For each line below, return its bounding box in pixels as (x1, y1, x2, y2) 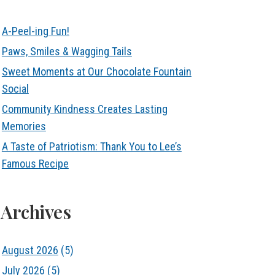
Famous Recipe (1, 157, 69, 170)
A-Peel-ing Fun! (1, 25, 69, 37)
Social (1, 82, 29, 95)
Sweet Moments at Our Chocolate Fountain (1, 65, 192, 78)
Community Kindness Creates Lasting (1, 103, 168, 115)
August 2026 (1, 244, 58, 257)
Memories (1, 120, 46, 133)
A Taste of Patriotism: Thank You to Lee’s (1, 140, 182, 153)
